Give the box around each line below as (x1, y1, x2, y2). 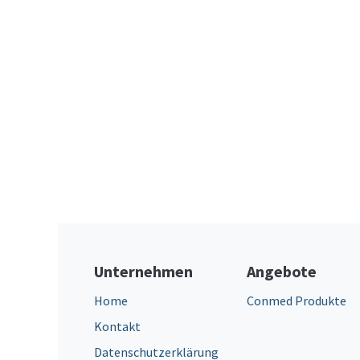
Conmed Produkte (247, 292, 346, 309)
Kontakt (94, 317, 141, 334)
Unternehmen (94, 260, 193, 281)
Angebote (247, 260, 317, 281)
